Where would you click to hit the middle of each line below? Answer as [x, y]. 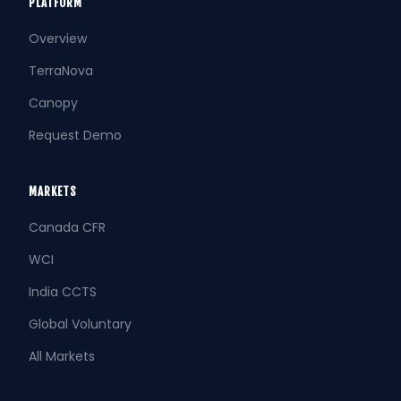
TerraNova [61, 71]
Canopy [53, 103]
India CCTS [63, 292]
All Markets [62, 356]
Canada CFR [67, 227]
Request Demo [75, 135]
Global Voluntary [80, 324]
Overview [58, 38]
